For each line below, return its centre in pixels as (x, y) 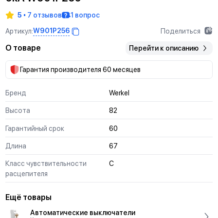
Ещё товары (28, 198)
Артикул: (19, 31)
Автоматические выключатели (82, 212)
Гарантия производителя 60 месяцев (80, 70)
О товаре (23, 48)
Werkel (119, 92)
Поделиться (180, 31)
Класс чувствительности (46, 163)
